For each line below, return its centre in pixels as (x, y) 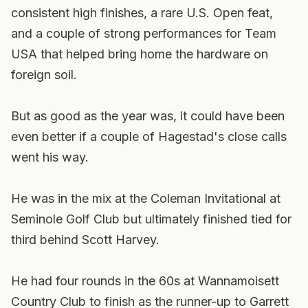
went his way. (50, 157)
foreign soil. (44, 75)
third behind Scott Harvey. (85, 240)
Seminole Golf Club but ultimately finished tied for (151, 219)
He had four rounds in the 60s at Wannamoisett (145, 281)
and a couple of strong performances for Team (144, 33)
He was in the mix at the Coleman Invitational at (146, 198)
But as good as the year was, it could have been (148, 116)
